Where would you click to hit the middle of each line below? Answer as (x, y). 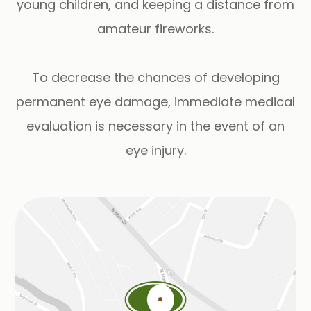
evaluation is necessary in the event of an (155, 126)
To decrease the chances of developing (155, 77)
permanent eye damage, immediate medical (155, 101)
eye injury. (155, 150)
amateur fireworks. (155, 28)
